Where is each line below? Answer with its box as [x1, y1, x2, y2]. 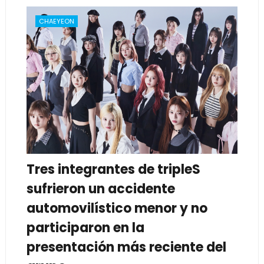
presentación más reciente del [26, 238, 226, 257]
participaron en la [26, 219, 144, 237]
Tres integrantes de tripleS [26, 160, 200, 179]
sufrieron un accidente [26, 180, 175, 199]
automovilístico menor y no [26, 199, 207, 218]
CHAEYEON [38, 16, 74, 27]
